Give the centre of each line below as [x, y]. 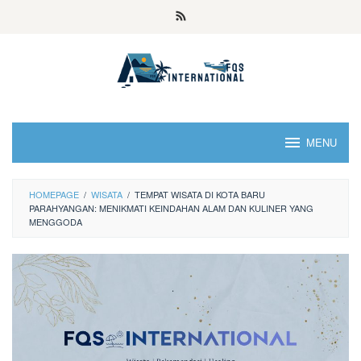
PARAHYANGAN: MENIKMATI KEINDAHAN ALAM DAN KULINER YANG [171, 208]
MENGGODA [56, 222]
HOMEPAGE [54, 194]
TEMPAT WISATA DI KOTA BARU [200, 194]
